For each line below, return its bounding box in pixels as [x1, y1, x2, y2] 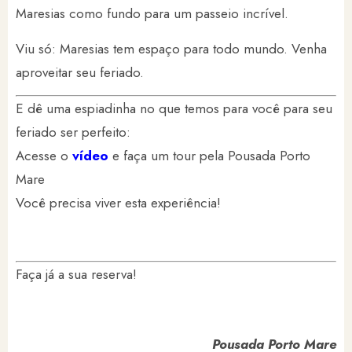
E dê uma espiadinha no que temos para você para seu [16, 98, 332, 118]
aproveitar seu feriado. [16, 62, 144, 82]
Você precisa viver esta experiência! [16, 192, 221, 212]
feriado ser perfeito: [16, 122, 130, 141]
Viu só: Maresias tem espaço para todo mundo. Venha [16, 38, 327, 58]
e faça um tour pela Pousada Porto [112, 145, 310, 165]
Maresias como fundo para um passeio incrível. [16, 4, 288, 24]
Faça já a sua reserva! [16, 264, 137, 284]
